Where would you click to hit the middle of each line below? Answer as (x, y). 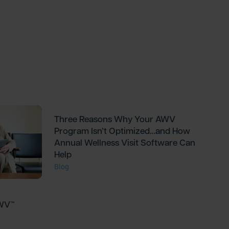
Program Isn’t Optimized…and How (122, 131)
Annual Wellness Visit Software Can (125, 143)
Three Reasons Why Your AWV (115, 119)
